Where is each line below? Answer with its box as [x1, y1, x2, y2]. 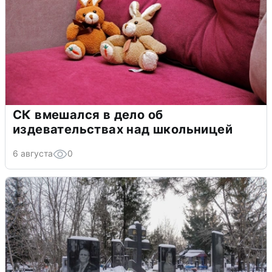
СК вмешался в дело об [13, 107, 163, 122]
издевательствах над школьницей [13, 121, 233, 137]
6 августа [13, 148, 53, 158]
